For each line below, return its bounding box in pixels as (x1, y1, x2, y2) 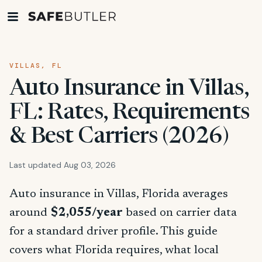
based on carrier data (123, 207, 237, 219)
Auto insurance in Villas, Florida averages (9, 188, 228, 200)
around (9, 207, 50, 219)
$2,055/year (50, 207, 123, 219)
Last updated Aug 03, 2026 (9, 160, 116, 170)
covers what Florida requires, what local (9, 244, 219, 256)
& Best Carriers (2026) (9, 126, 228, 149)
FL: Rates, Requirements (9, 102, 250, 125)
